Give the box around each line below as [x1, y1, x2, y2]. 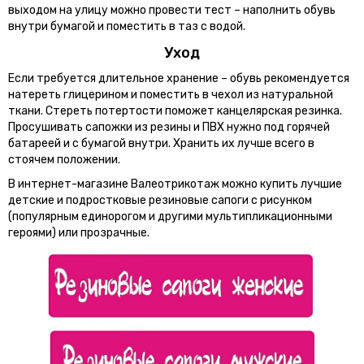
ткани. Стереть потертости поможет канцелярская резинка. [8, 103, 342, 118]
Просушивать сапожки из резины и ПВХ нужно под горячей [8, 119, 330, 134]
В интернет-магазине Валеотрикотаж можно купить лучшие [8, 176, 342, 191]
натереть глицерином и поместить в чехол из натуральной [8, 87, 333, 102]
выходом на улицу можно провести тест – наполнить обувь [8, 2, 336, 17]
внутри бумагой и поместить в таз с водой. [8, 19, 245, 33]
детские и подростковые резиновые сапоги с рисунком [8, 193, 312, 207]
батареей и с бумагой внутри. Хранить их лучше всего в [8, 136, 314, 150]
